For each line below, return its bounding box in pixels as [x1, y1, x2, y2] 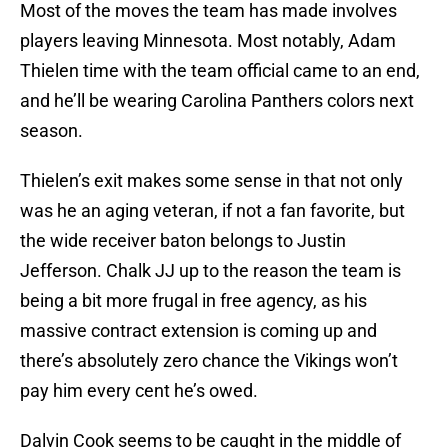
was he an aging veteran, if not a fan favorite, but [20, 200, 405, 222]
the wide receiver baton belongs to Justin [20, 230, 346, 252]
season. [20, 120, 83, 142]
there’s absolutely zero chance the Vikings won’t [20, 350, 398, 372]
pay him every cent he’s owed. [20, 380, 258, 402]
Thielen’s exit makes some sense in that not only [20, 170, 403, 192]
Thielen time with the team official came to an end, [20, 60, 420, 82]
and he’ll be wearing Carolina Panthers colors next [20, 90, 414, 112]
